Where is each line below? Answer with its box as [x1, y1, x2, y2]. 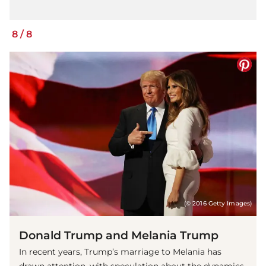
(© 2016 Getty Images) [183, 200, 252, 207]
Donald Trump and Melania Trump [19, 228, 218, 243]
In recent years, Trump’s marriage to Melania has [19, 246, 221, 258]
